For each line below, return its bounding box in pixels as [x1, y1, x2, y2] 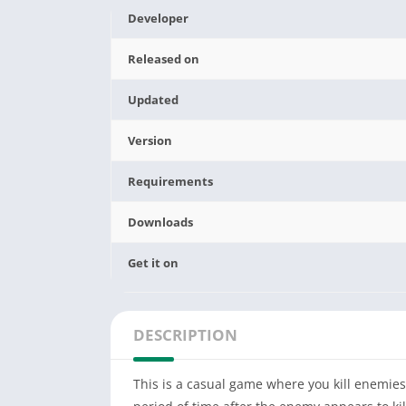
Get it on [128, 255, 179, 271]
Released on [128, 51, 200, 67]
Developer [128, 10, 189, 26]
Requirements [128, 173, 214, 189]
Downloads [128, 214, 194, 230]
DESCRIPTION [133, 324, 237, 345]
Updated [128, 92, 179, 108]
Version [128, 132, 173, 149]
